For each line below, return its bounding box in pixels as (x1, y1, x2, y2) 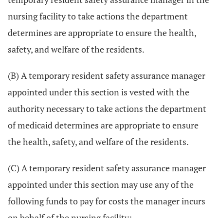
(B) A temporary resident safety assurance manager (8, 70, 205, 81)
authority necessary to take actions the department (8, 103, 206, 114)
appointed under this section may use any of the (8, 179, 194, 190)
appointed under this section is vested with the (8, 86, 189, 98)
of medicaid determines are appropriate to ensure (8, 119, 199, 131)
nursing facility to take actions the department (8, 10, 188, 22)
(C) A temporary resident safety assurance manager (8, 162, 206, 174)
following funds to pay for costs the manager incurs (8, 195, 205, 207)
